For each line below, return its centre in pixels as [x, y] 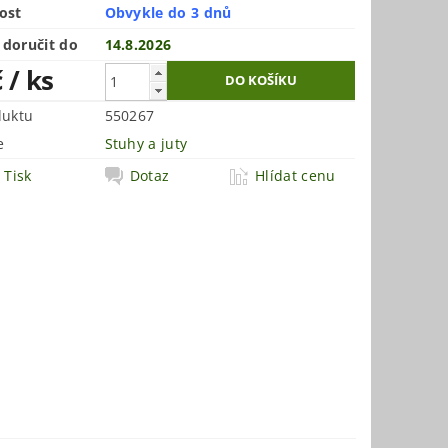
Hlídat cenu [295, 176]
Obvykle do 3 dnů [168, 13]
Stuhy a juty [146, 144]
